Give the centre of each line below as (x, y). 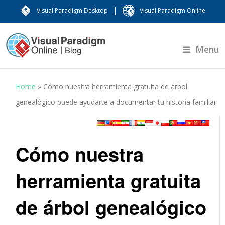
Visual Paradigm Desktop (72, 10)
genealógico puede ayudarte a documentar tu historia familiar (116, 102)
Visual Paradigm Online (173, 10)
